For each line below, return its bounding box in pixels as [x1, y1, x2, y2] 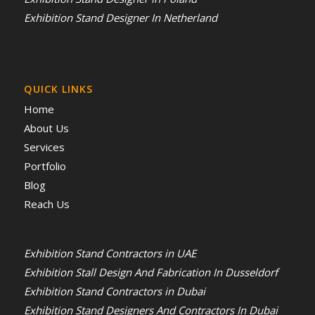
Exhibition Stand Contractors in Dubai [23, 283, 205, 298]
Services [23, 139, 65, 154]
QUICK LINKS [23, 82, 93, 96]
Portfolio [23, 158, 66, 173]
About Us [23, 120, 69, 135]
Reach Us [23, 196, 70, 211]
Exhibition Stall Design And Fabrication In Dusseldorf [23, 264, 278, 279]
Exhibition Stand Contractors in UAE [23, 245, 196, 260]
